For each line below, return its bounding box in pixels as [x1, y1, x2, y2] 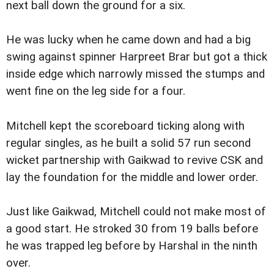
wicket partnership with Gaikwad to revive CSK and [6, 153, 263, 167]
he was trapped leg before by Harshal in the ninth [6, 239, 257, 253]
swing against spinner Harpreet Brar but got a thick [6, 50, 267, 64]
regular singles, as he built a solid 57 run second [6, 136, 251, 150]
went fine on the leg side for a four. [6, 84, 185, 98]
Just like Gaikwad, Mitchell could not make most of [6, 204, 266, 218]
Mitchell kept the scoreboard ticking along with [6, 119, 245, 133]
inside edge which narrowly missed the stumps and [6, 67, 265, 81]
